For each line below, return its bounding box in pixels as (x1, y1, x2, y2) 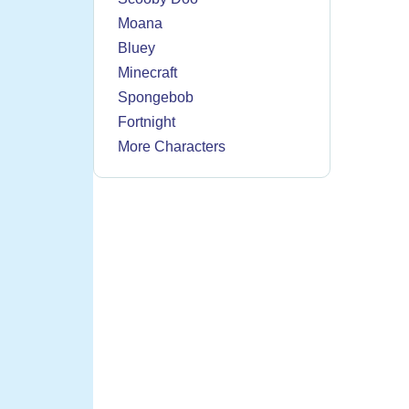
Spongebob (118, 89, 194, 106)
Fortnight (118, 114, 175, 131)
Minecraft (118, 65, 177, 81)
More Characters (118, 139, 225, 155)
